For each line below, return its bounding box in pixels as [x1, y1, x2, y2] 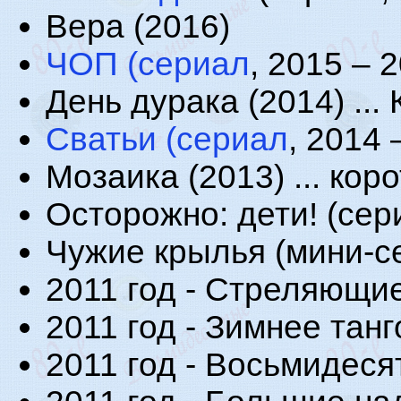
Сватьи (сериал [46, 121, 288, 158]
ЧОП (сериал [46, 46, 250, 82]
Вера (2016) [46, 8, 230, 45]
